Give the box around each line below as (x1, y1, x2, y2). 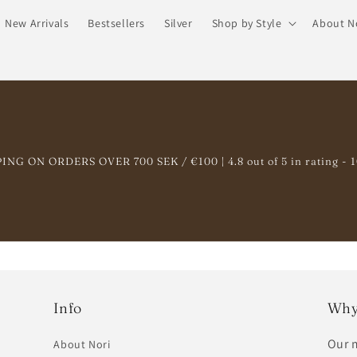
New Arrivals (5, 16, 69, 30)
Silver (163, 16, 193, 30)
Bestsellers (88, 16, 145, 30)
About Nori (53, 337, 111, 351)
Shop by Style (211, 16, 282, 30)
